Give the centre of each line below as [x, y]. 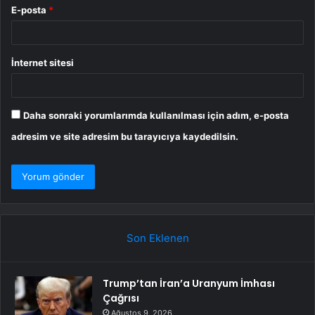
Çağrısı [121, 298]
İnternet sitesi [43, 63]
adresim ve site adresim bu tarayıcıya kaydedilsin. [125, 137]
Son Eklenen [157, 238]
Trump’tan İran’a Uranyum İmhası [189, 284]
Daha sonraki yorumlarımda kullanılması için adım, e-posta [156, 116]
